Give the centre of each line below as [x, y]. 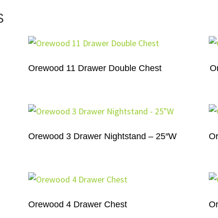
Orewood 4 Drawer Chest [78, 204]
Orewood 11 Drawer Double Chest [95, 68]
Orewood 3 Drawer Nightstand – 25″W [102, 136]
